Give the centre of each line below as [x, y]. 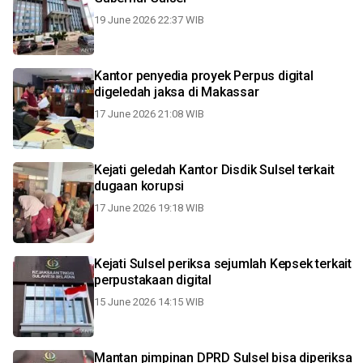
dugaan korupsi [139, 186]
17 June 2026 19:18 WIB [149, 208]
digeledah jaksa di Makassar [177, 92]
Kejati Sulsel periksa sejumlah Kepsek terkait [223, 264]
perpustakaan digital [153, 280]
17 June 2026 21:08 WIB [149, 114]
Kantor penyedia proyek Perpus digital [204, 76]
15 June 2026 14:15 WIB [149, 302]
